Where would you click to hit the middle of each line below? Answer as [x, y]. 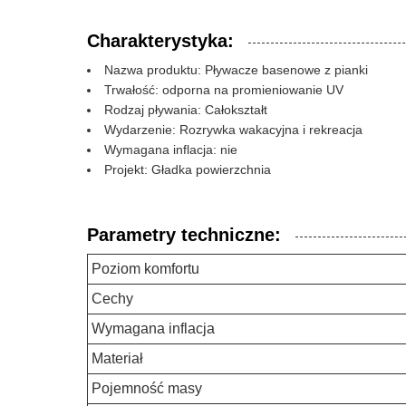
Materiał [117, 358]
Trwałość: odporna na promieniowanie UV [224, 90]
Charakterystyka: [160, 41]
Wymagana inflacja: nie [171, 150]
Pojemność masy [147, 388]
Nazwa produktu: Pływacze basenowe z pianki [236, 70]
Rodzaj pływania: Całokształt [186, 110]
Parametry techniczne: [184, 235]
